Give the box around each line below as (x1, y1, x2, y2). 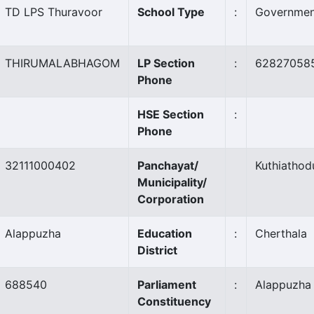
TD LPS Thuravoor (5, 5, 102, 19)
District (137, 243, 177, 257)
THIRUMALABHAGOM (5, 56, 120, 70)
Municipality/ (137, 175, 207, 189)
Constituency (137, 294, 211, 308)
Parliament (137, 278, 196, 292)
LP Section (137, 56, 195, 70)
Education (137, 226, 192, 240)
